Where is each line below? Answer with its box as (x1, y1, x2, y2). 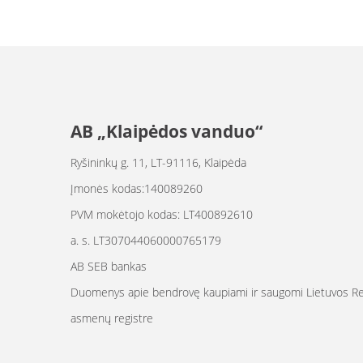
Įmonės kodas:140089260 (70, 181, 203, 196)
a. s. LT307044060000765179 (70, 233, 221, 248)
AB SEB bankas (70, 258, 150, 274)
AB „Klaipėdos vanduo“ (70, 119, 263, 143)
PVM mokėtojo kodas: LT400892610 (70, 207, 253, 222)
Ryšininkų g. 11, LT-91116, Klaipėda (70, 155, 246, 170)
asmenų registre (70, 310, 153, 326)
